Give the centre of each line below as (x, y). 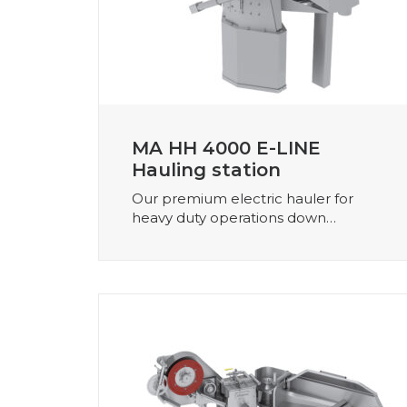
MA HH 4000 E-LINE (226, 148)
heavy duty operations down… (234, 217)
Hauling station (206, 169)
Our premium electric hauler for (243, 198)
